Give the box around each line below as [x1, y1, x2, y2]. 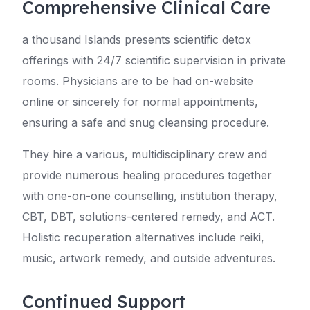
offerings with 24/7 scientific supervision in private [22, 53, 286, 68]
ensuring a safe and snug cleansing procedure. [22, 116, 269, 130]
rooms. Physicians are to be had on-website [22, 74, 253, 89]
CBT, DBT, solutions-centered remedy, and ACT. [22, 210, 275, 224]
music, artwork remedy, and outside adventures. [22, 251, 275, 266]
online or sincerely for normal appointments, [22, 95, 258, 109]
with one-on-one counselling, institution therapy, [22, 189, 277, 203]
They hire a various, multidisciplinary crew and [22, 147, 267, 162]
